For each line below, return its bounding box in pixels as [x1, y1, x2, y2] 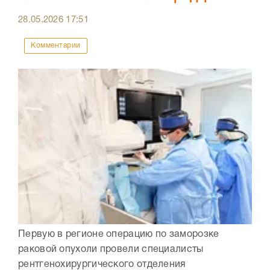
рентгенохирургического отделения [18, 260, 186, 269]
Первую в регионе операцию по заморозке [18, 230, 219, 239]
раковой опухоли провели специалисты [18, 245, 204, 254]
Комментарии [31, 42, 81, 49]
